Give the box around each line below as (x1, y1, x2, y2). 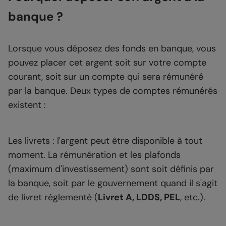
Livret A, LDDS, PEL (98, 191, 180, 204)
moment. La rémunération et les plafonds (8, 149, 181, 161)
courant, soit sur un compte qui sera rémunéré (8, 71, 203, 83)
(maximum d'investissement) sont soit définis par (8, 163, 214, 176)
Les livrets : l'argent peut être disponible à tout (8, 135, 202, 147)
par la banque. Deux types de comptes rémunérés (8, 85, 217, 97)
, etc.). (180, 191, 205, 204)
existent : (8, 99, 46, 111)
